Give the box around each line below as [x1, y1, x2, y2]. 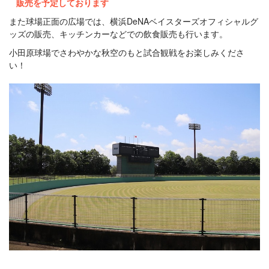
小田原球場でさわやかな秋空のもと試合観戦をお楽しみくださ [9, 46, 244, 58]
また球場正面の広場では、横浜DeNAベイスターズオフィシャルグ [9, 15, 258, 27]
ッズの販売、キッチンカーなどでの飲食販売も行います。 [9, 28, 228, 40]
